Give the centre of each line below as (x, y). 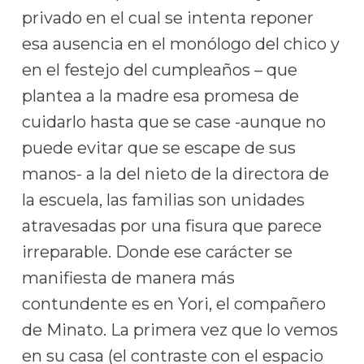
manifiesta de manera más (128, 278)
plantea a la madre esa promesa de (160, 96)
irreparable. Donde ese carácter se (157, 252)
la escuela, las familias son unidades (163, 200)
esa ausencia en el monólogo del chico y (180, 44)
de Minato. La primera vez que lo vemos (180, 330)
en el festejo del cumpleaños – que (159, 70)
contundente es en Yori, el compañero (173, 304)
